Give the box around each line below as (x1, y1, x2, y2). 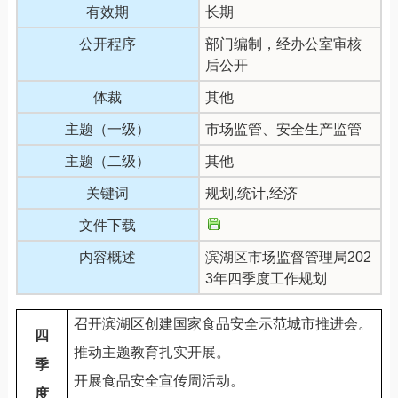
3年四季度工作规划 (204, 270, 327, 286)
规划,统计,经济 (204, 185, 298, 201)
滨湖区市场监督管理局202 (204, 249, 371, 265)
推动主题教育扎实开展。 (74, 344, 231, 360)
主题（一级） (65, 121, 151, 137)
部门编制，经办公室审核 (204, 36, 362, 52)
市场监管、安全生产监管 (204, 121, 362, 137)
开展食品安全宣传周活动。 (74, 372, 245, 388)
